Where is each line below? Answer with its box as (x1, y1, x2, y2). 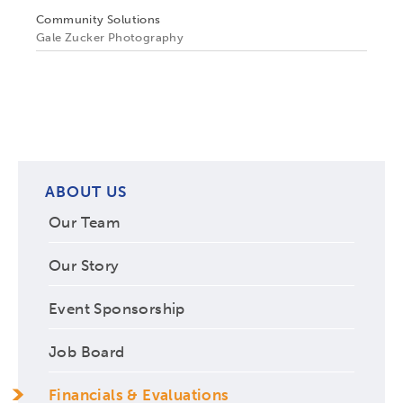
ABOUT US (45, 183, 127, 201)
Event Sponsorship (49, 299, 185, 318)
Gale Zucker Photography (36, 31, 184, 45)
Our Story (49, 255, 120, 274)
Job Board (49, 342, 125, 361)
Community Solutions (36, 13, 161, 27)
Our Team (49, 212, 121, 231)
